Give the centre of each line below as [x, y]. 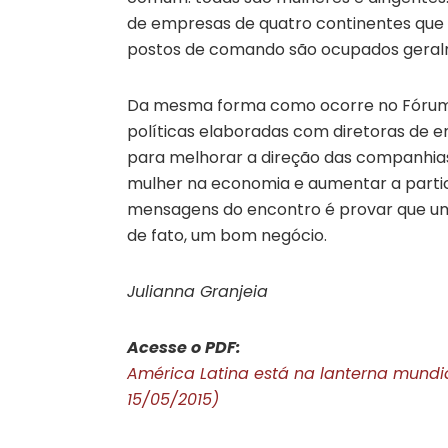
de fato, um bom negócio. [227, 235]
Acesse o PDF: [184, 347]
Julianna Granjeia [197, 291]
